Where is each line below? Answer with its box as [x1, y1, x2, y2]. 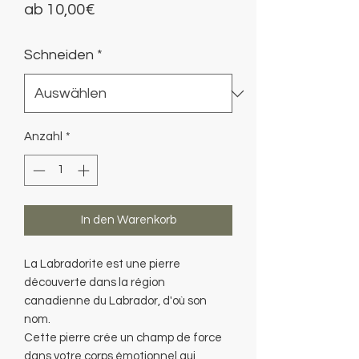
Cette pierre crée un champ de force [24, 331, 222, 344]
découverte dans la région [24, 276, 165, 288]
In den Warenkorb [80, 213, 176, 226]
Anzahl [24, 131, 63, 143]
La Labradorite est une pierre [24, 257, 180, 270]
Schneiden [24, 47, 94, 63]
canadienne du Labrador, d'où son [24, 294, 207, 307]
